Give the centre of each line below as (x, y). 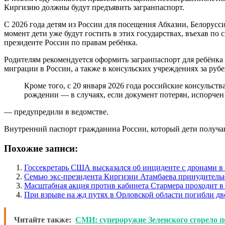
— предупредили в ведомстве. (56, 111)
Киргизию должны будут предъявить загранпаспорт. (94, 7)
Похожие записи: (41, 148)
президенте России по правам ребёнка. (71, 42)
